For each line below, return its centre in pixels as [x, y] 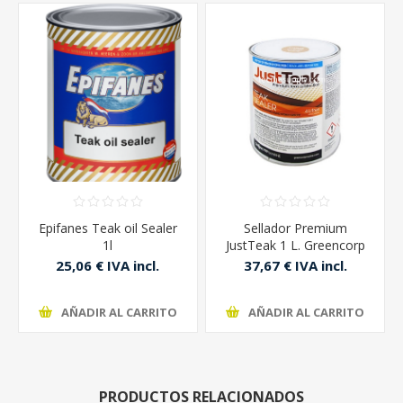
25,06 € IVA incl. [108, 265]
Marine [295, 262]
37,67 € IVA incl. [295, 265]
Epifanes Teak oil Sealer [107, 228]
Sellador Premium [295, 228]
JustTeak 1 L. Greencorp [295, 245]
